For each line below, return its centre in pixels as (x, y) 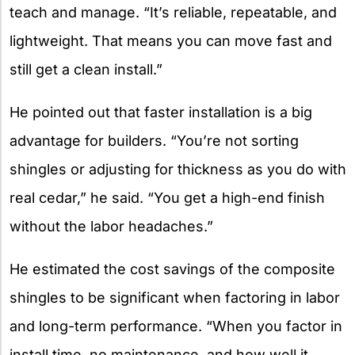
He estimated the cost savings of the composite (172, 269)
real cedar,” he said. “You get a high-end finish (167, 198)
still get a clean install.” (86, 70)
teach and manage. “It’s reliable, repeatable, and (173, 13)
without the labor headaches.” (111, 227)
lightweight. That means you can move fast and (171, 41)
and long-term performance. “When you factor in (176, 326)
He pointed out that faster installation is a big (161, 113)
